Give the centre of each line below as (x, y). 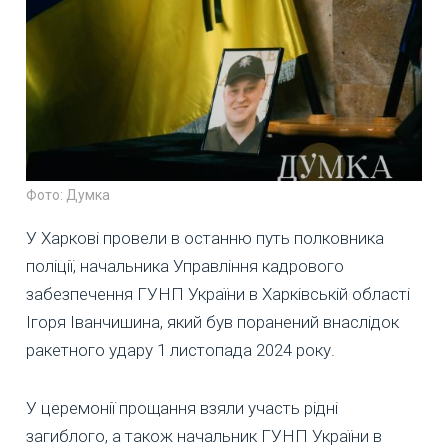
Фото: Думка (68, 195)
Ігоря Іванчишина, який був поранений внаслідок (212, 322)
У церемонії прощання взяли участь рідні (182, 408)
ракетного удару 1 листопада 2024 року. (180, 350)
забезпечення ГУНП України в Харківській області (218, 294)
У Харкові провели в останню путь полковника (205, 238)
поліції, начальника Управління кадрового (185, 266)
